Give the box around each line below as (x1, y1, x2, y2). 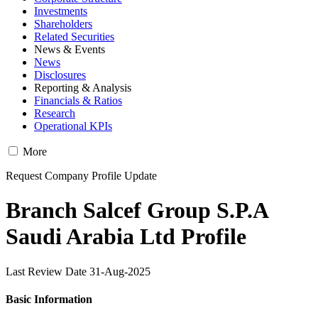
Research (34, 107, 75, 119)
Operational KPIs (34, 120, 112, 132)
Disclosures (34, 69, 86, 81)
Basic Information (6, 293, 92, 306)
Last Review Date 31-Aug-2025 (6, 265, 150, 278)
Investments (34, 5, 87, 17)
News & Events (34, 43, 105, 55)
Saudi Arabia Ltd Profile (6, 224, 246, 250)
